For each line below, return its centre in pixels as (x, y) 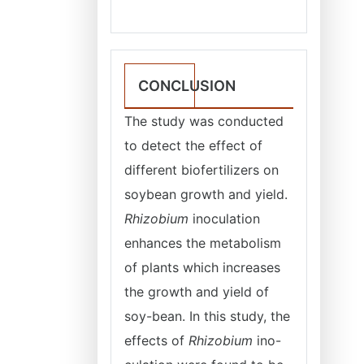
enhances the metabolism (203, 243)
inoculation (224, 219)
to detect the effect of (193, 145)
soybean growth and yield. (206, 194)
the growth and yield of (197, 292)
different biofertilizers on (201, 170)
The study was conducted (204, 121)
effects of (156, 340)
